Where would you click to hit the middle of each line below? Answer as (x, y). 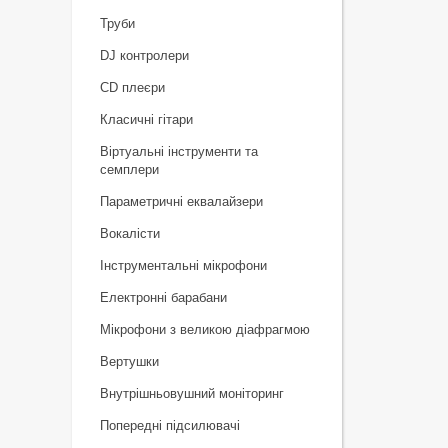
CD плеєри (132, 87)
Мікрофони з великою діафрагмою (205, 329)
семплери (129, 169)
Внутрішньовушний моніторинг (192, 393)
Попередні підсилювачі (170, 425)
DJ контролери (144, 55)
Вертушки (129, 361)
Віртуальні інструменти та (179, 151)
